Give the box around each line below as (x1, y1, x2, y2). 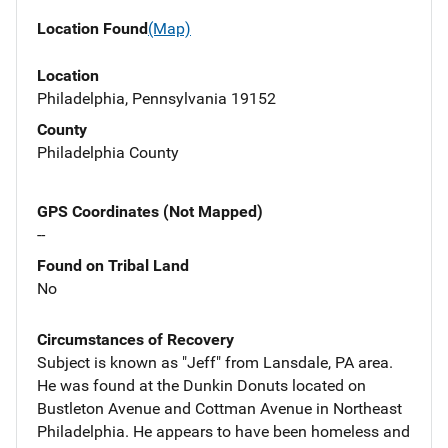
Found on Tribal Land (37, 255, 189, 275)
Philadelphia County (37, 142, 179, 162)
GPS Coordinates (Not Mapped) (37, 201, 263, 221)
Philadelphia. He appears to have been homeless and (37, 421, 410, 441)
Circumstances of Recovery (37, 329, 234, 349)
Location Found (37, 19, 148, 39)
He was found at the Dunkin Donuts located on (37, 375, 366, 395)
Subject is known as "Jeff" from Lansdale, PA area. (37, 352, 393, 372)
